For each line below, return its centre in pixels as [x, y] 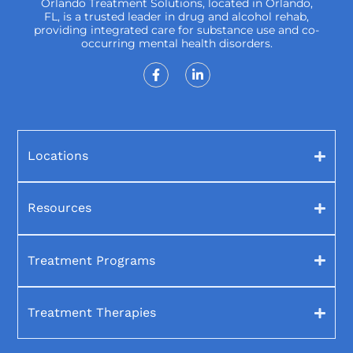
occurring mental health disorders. [176, 44]
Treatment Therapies [92, 313]
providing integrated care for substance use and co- [176, 30]
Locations [58, 156]
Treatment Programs [92, 260]
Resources [60, 208]
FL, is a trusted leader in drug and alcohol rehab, [176, 17]
